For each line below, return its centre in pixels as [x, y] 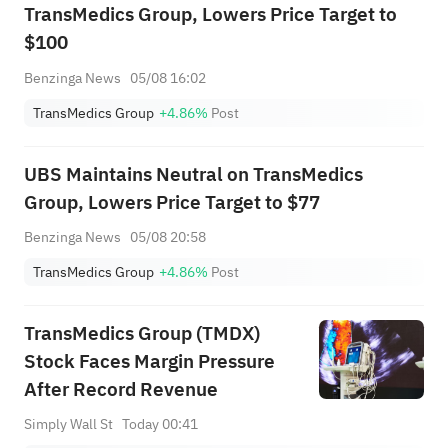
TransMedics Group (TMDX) [141, 333]
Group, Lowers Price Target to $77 [171, 202]
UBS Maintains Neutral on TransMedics [193, 174]
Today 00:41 [160, 424]
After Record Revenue [120, 389]
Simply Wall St [68, 424]
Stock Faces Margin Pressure [149, 361]
